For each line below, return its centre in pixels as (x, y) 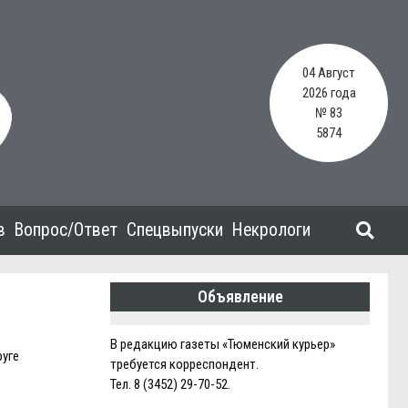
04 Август (329, 73)
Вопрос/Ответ (66, 230)
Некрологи (271, 230)
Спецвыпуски (175, 230)
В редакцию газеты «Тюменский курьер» (223, 344)
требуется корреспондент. (184, 364)
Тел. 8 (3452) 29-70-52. (170, 384)
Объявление (240, 297)
